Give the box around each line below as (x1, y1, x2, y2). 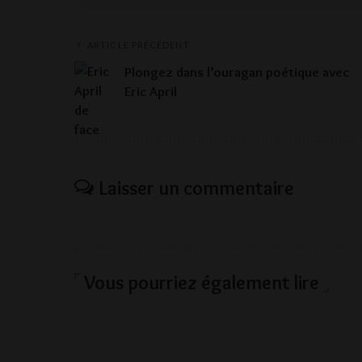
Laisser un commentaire (99, 176, 294, 200)
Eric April (124, 83, 177, 100)
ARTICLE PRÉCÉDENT (87, 40, 190, 51)
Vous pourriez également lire (84, 271, 319, 295)
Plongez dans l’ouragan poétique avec (124, 64, 349, 81)
